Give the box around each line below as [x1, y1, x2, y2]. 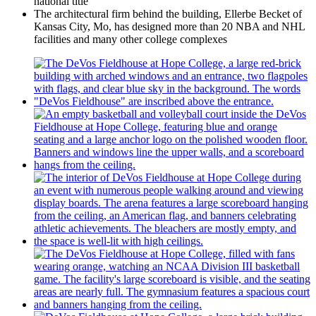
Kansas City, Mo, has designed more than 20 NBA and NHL [34, 20, 305, 33]
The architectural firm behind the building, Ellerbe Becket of [34, 8, 302, 20]
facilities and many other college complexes [34, 33, 227, 46]
